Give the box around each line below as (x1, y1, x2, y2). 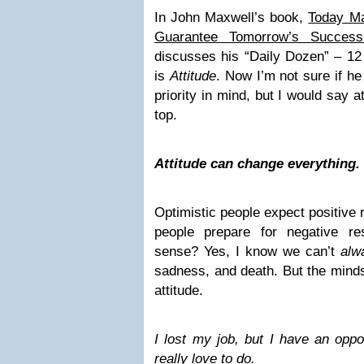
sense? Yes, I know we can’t (154, 244, 340, 259)
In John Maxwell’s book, (154, 10, 309, 25)
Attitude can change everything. (154, 156, 360, 171)
